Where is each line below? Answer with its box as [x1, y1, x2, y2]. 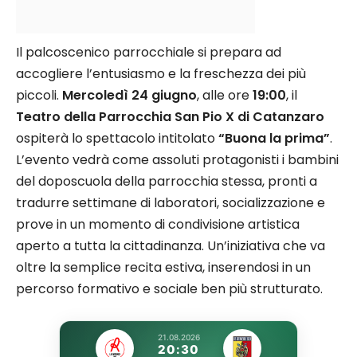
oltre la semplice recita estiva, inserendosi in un [16, 257, 311, 277]
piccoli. [16, 85, 62, 104]
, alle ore [197, 85, 253, 104]
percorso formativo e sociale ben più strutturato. [16, 279, 323, 298]
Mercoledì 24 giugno [62, 85, 197, 104]
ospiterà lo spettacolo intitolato [16, 128, 218, 147]
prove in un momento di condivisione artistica [16, 214, 300, 233]
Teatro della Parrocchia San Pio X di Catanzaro [16, 107, 324, 126]
